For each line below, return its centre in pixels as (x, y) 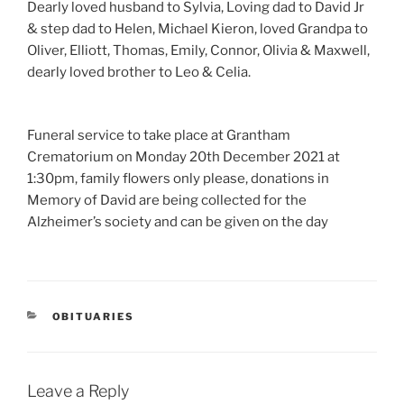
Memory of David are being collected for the (167, 201)
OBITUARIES (93, 316)
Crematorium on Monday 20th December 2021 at (184, 157)
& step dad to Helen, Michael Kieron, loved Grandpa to (197, 28)
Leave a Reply (78, 390)
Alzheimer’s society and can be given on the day (178, 222)
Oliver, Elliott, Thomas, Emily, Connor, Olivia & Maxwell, (198, 50)
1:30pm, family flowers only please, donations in (178, 179)
